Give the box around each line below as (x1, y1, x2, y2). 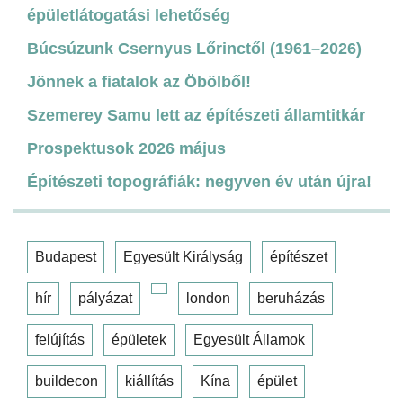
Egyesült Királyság (123, 248, 243, 264)
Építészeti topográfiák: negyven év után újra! (27, 172, 372, 191)
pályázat (78, 290, 132, 306)
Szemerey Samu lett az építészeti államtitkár (27, 105, 365, 124)
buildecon (35, 372, 98, 389)
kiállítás (125, 372, 174, 389)
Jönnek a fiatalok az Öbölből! (27, 72, 251, 91)
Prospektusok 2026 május (27, 139, 226, 157)
